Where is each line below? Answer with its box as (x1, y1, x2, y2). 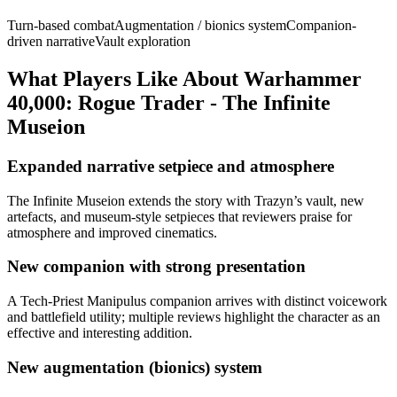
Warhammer (244, 67, 362, 91)
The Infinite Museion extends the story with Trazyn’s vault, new (7, 192, 364, 208)
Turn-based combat (7, 18, 114, 34)
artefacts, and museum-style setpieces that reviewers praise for (7, 208, 352, 224)
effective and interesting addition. (7, 325, 192, 341)
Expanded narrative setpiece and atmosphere (7, 157, 334, 176)
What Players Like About (7, 67, 244, 91)
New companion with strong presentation (7, 257, 306, 276)
